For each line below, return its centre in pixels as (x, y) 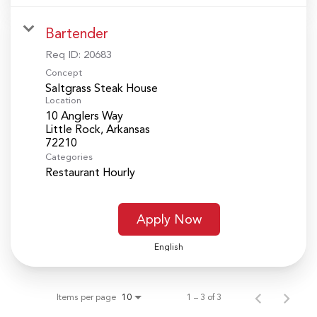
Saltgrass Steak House (102, 88)
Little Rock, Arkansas (98, 129)
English (169, 247)
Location (63, 100)
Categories (69, 156)
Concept (64, 72)
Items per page (86, 297)
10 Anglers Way (84, 115)
